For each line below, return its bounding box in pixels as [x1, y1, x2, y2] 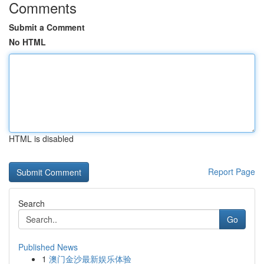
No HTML [9, 36, 46, 48]
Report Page [208, 166, 255, 177]
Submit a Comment [9, 21, 85, 33]
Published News [18, 241, 78, 253]
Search [18, 197, 45, 209]
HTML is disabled [9, 133, 74, 144]
